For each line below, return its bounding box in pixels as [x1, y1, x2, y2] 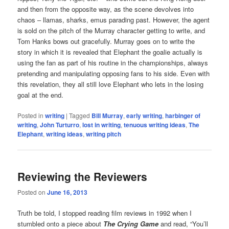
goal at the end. [17, 90, 64, 100]
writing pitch [86, 129, 122, 139]
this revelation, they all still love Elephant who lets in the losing [17, 79, 204, 89]
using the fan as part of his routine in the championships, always [17, 58, 209, 68]
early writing [126, 111, 163, 121]
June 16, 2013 [47, 187, 88, 197]
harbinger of [165, 111, 201, 121]
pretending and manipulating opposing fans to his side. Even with [17, 68, 210, 79]
